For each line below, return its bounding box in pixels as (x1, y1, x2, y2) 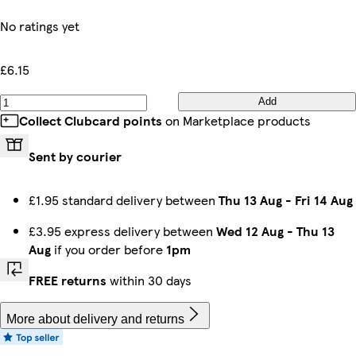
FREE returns (29, 270, 106, 289)
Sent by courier (29, 146, 122, 165)
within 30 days (106, 270, 192, 289)
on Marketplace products (162, 110, 311, 130)
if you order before (51, 239, 166, 258)
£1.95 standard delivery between (29, 190, 219, 209)
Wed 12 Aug (216, 221, 284, 240)
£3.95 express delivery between (29, 221, 216, 240)
